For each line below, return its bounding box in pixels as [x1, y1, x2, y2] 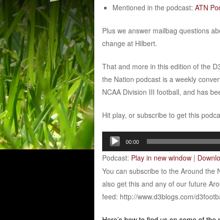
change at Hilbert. [102, 38, 157, 48]
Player [101, 145, 121, 155]
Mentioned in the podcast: [112, 2, 195, 12]
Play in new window [131, 152, 192, 163]
